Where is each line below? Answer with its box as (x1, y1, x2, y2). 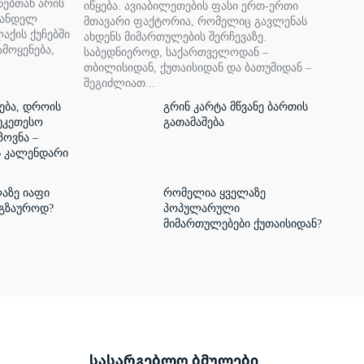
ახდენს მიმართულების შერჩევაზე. (84, 30, 266, 43)
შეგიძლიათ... (84, 76, 155, 89)
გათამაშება (162, 115, 224, 128)
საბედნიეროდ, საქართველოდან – (84, 45, 268, 58)
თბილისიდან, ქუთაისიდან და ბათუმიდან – (84, 61, 311, 74)
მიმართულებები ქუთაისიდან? (162, 218, 322, 231)
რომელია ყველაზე (162, 187, 266, 200)
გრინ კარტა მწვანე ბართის (162, 100, 308, 113)
